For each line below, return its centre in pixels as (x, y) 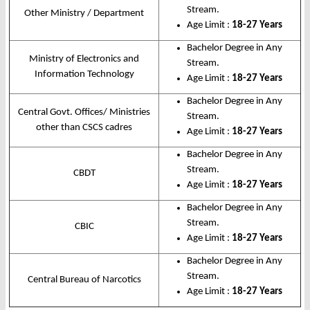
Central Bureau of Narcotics (84, 280)
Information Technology (84, 75)
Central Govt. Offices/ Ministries (84, 113)
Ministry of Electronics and (84, 60)
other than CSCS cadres (84, 128)
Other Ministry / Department (84, 14)
